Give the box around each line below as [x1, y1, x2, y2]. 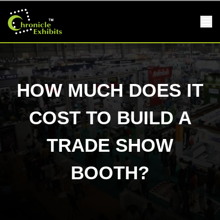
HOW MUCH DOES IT [17, 80, 203, 101]
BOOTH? [71, 163, 149, 184]
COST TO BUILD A [28, 108, 192, 129]
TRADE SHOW [47, 135, 173, 156]
